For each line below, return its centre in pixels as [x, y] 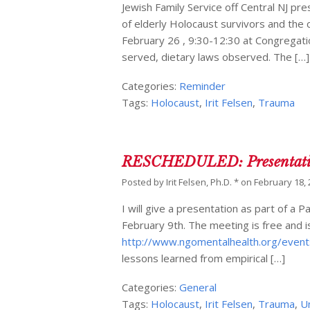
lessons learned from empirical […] [204, 258]
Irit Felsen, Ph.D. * [203, 182]
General [198, 288]
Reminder [203, 86]
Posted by [144, 182]
